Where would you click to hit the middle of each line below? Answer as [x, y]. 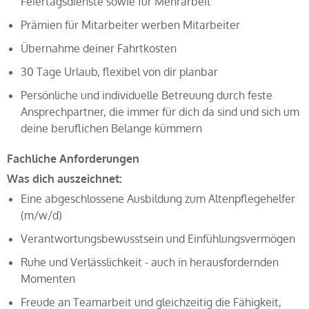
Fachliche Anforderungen [73, 159]
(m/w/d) [41, 215]
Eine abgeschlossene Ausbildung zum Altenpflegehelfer [158, 199]
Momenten [48, 279]
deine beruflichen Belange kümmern [111, 128]
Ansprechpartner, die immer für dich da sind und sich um [160, 112]
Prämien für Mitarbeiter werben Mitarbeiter [132, 25]
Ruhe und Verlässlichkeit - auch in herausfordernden [150, 262]
